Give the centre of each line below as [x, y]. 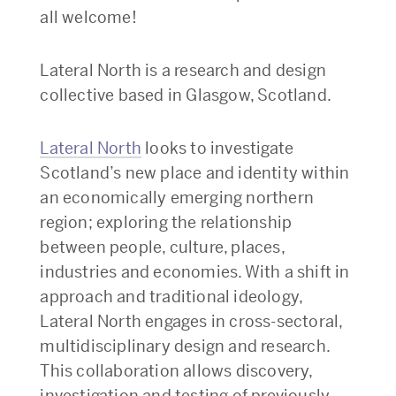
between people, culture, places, [162, 247]
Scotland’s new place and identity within [195, 172]
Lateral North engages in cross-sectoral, [191, 321]
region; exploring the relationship [166, 222]
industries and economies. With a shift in [195, 271]
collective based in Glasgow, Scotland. [186, 95]
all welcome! [88, 17]
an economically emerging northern [177, 197]
